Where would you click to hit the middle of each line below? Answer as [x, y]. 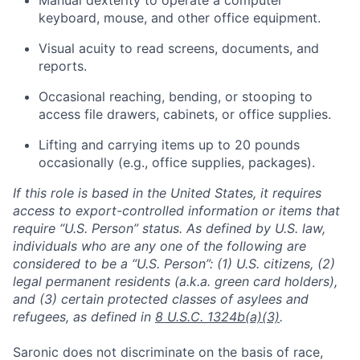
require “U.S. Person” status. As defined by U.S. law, [169, 228]
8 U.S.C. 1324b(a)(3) [217, 317]
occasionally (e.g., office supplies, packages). [177, 162]
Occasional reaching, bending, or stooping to [176, 96]
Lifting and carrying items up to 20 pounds [169, 145]
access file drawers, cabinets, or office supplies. [185, 114]
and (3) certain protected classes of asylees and [161, 299]
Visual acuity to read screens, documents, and [179, 48]
